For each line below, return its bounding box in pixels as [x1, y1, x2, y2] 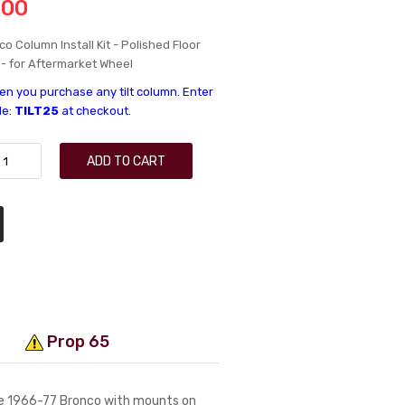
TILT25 [14, 104, 60, 118]
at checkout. [59, 104, 132, 118]
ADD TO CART [87, 154, 166, 168]
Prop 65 [43, 332, 110, 351]
